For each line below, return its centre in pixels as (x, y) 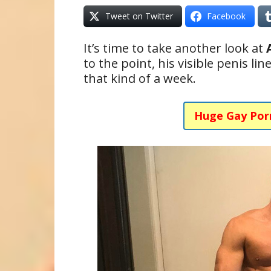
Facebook (226, 16)
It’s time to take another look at (175, 48)
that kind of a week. (140, 78)
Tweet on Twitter (139, 16)
